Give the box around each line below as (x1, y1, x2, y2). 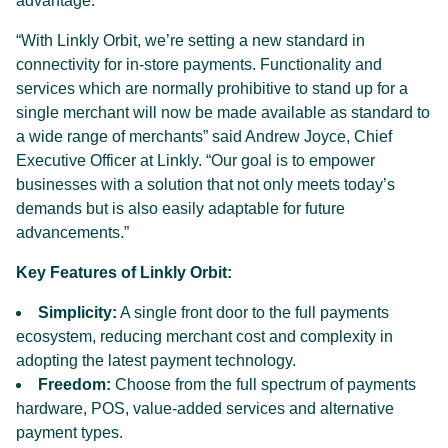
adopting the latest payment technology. (16, 352, 296, 370)
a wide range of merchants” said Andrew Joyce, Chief (16, 128, 392, 146)
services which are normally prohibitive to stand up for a (16, 80, 408, 98)
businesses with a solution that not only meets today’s (16, 176, 395, 194)
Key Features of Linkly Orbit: (16, 264, 232, 282)
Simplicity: (38, 304, 117, 322)
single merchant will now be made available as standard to (16, 104, 430, 122)
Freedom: (38, 376, 111, 394)
